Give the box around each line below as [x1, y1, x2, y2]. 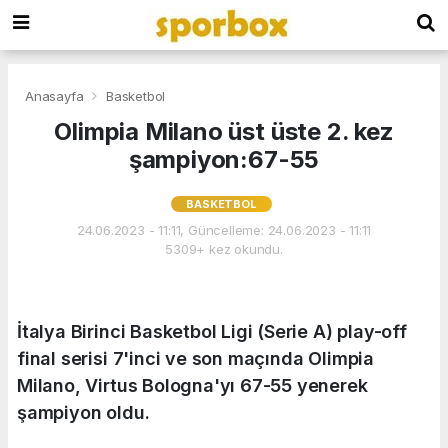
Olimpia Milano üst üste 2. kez [54, 116, 394, 146]
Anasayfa [25, 87, 88, 104]
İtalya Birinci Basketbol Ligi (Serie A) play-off [17, 320, 407, 342]
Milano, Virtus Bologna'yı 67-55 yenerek [17, 374, 368, 396]
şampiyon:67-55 [128, 144, 320, 174]
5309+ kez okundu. [165, 240, 283, 257]
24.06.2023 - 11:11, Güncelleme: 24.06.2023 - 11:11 [76, 221, 372, 238]
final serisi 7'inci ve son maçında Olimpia [17, 347, 374, 369]
